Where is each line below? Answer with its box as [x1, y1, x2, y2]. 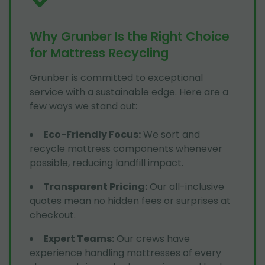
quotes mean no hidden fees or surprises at [30, 193, 231, 208]
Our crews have [117, 231, 190, 245]
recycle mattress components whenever [30, 141, 222, 156]
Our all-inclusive [150, 179, 224, 193]
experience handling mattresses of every [30, 245, 221, 260]
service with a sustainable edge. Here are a [30, 85, 228, 99]
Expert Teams [43, 231, 112, 245]
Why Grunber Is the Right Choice [30, 27, 230, 45]
